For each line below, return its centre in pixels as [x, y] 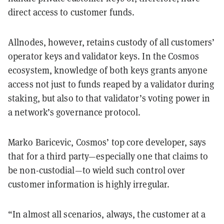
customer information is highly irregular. [90, 184]
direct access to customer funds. [71, 12]
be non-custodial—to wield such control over [97, 170]
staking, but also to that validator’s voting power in [109, 98]
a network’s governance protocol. [75, 112]
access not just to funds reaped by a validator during [111, 84]
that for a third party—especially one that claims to [108, 156]
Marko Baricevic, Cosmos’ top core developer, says [107, 142]
